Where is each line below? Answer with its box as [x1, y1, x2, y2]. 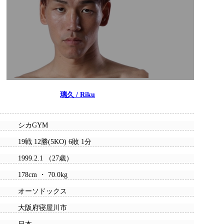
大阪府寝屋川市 [18, 204, 67, 212]
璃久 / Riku [60, 91, 95, 99]
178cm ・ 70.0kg [18, 171, 67, 179]
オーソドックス [18, 187, 67, 195]
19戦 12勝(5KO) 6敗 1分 [18, 138, 91, 146]
